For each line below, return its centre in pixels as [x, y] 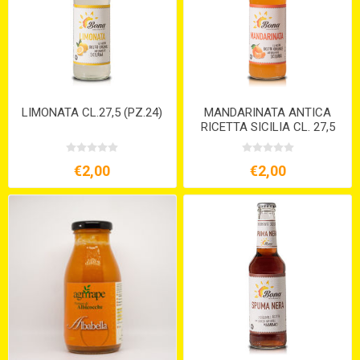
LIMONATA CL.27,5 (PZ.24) [92, 112]
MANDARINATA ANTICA [268, 112]
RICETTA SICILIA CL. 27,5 [268, 127]
